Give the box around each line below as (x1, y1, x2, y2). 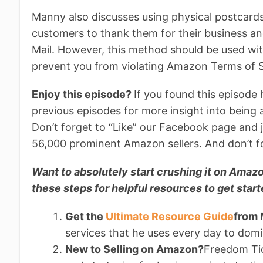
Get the (65, 210, 106, 222)
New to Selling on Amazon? (65, 242, 204, 255)
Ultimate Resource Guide (105, 210, 234, 222)
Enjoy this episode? (32, 87, 134, 100)
